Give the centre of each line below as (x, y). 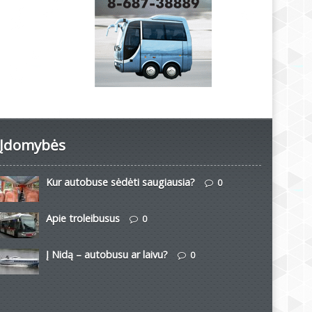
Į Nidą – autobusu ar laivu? (107, 254)
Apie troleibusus (83, 218)
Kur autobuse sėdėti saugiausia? (121, 182)
